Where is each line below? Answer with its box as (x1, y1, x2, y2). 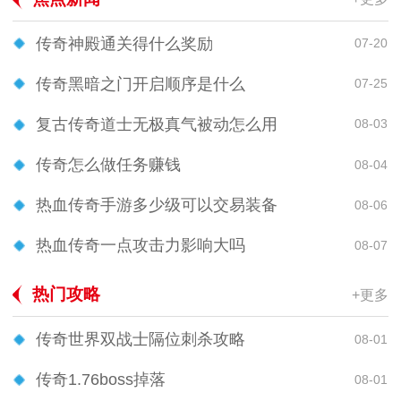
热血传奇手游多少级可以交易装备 (36, 196, 277, 215)
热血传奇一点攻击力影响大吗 (36, 236, 245, 255)
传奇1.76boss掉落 (36, 371, 166, 389)
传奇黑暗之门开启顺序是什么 (36, 74, 245, 93)
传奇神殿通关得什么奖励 (36, 34, 213, 53)
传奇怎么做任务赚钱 (36, 156, 181, 175)
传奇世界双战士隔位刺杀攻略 (36, 330, 245, 349)
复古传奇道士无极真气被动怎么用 (36, 115, 277, 133)
